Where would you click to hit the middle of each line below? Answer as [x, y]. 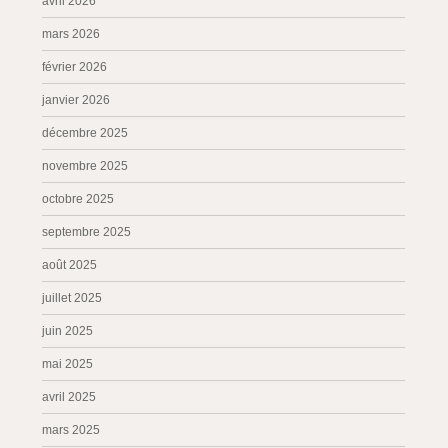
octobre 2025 [78, 199]
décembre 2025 [85, 133]
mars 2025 [71, 430]
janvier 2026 [76, 100]
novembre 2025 [85, 166]
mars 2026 [71, 34]
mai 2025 [68, 364]
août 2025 [70, 265]
